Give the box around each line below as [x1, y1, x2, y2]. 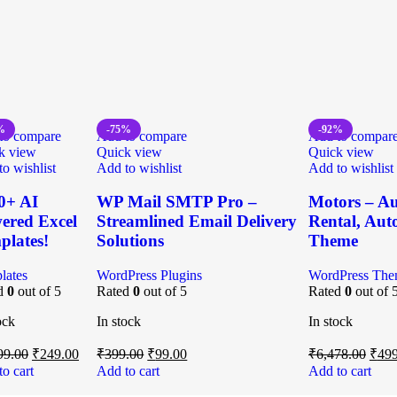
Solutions [97, 231, 165, 251]
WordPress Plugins [97, 267, 203, 283]
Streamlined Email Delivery [97, 212, 298, 231]
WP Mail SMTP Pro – [97, 192, 258, 212]
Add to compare [97, 128, 188, 144]
